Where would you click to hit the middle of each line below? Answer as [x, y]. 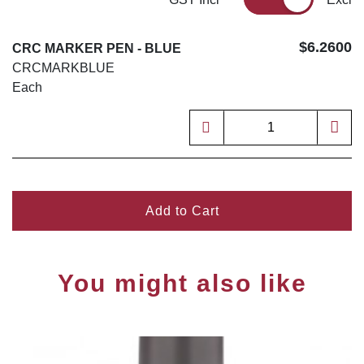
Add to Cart [182, 211]
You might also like [182, 284]
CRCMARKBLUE [63, 68]
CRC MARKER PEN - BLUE [97, 49]
